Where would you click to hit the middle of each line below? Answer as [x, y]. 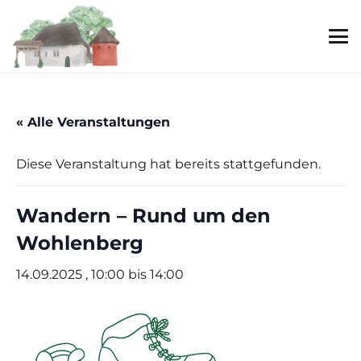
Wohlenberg [80, 243]
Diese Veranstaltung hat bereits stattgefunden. [168, 164]
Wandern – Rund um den [143, 216]
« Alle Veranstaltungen [93, 122]
